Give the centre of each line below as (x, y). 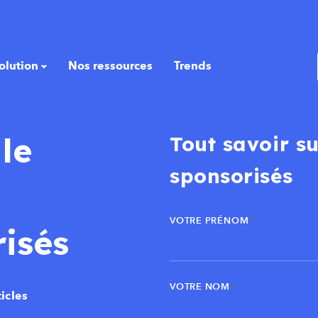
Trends (192, 67)
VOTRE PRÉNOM (209, 221)
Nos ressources (110, 67)
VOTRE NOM (200, 287)
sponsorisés (231, 176)
